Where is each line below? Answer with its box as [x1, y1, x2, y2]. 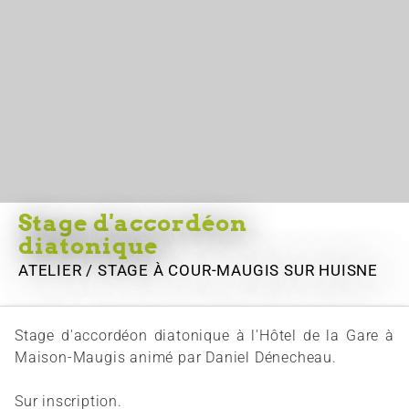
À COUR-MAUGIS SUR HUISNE [152, 260, 379, 279]
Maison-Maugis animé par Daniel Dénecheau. [15, 348, 337, 366]
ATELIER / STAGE [18, 260, 153, 279]
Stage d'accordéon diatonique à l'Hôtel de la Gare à [15, 326, 394, 344]
